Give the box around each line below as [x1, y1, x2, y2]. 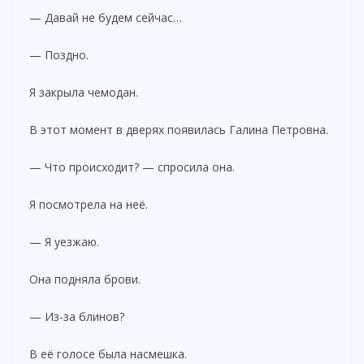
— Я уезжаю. [29, 233, 99, 249]
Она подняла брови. [29, 271, 141, 287]
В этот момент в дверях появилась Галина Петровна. [29, 121, 328, 137]
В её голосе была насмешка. [29, 345, 187, 362]
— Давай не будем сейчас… [29, 9, 182, 25]
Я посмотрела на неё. [29, 196, 148, 212]
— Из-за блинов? [29, 308, 124, 324]
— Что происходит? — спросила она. [29, 158, 235, 175]
